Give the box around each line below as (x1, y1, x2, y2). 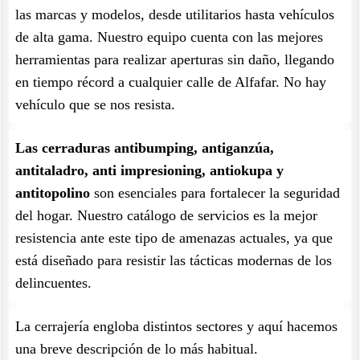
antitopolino (15, 185, 90, 201)
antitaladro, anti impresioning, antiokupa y (15, 162, 284, 178)
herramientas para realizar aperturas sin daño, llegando (15, 51, 334, 67)
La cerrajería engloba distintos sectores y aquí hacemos (15, 318, 337, 334)
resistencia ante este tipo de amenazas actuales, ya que (15, 230, 333, 246)
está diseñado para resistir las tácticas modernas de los (15, 252, 332, 268)
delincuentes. (15, 275, 92, 291)
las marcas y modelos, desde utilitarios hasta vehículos (15, 6, 334, 22)
